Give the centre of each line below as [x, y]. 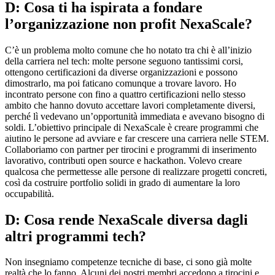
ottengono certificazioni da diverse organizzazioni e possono [121, 72]
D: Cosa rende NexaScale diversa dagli [126, 219]
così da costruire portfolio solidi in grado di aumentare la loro [122, 182]
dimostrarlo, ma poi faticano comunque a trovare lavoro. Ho [121, 83]
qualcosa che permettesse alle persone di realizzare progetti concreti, [136, 171]
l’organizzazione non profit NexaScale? [129, 24]
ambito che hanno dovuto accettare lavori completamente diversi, [130, 105]
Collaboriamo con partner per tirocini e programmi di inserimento [131, 149]
